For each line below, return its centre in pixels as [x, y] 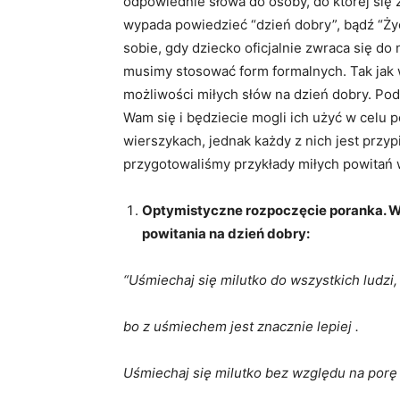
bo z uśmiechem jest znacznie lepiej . [241, 326]
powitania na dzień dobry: [226, 233]
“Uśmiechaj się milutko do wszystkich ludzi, [260, 280]
